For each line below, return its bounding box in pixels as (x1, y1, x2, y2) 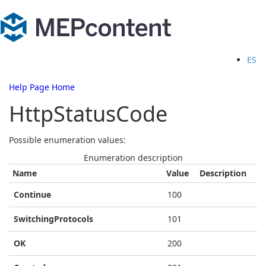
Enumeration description (83, 152, 183, 164)
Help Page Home (9, 81, 75, 93)
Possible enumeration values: (9, 134, 126, 146)
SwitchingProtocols (14, 213, 93, 225)
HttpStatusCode (9, 99, 167, 129)
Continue (14, 189, 51, 201)
